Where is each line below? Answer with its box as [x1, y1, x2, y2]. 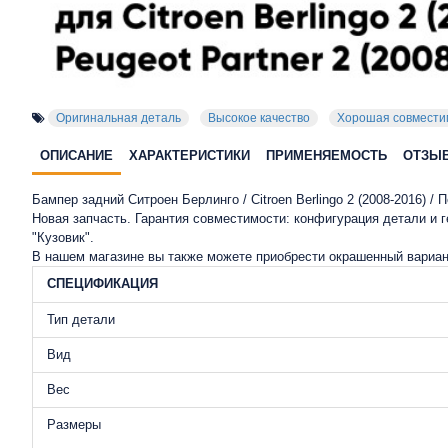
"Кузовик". [32, 230, 94, 245]
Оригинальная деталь [56, 111, 181, 125]
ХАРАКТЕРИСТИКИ [129, 148, 250, 163]
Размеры [47, 417, 101, 432]
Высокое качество [208, 111, 310, 125]
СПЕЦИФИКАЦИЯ [47, 276, 158, 291]
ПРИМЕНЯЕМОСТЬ [266, 148, 387, 163]
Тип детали [47, 312, 115, 327]
